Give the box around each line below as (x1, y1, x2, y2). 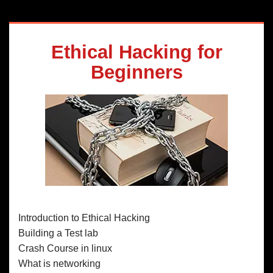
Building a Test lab (18, 227, 98, 238)
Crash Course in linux (18, 243, 112, 253)
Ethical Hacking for (51, 41, 222, 63)
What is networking (18, 258, 101, 269)
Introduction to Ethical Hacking (18, 212, 150, 223)
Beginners (90, 61, 183, 83)
